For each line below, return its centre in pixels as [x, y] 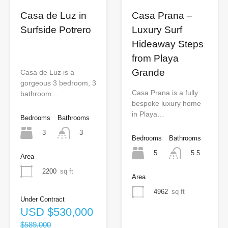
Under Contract [42, 199]
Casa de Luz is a [47, 72]
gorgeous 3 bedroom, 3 [58, 83]
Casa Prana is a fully [165, 92]
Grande [148, 72]
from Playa [155, 58]
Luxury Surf [157, 30]
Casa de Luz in [53, 15]
